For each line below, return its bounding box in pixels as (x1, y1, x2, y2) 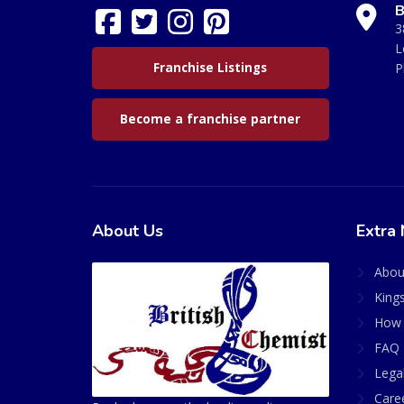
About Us (92, 219, 163, 242)
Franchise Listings (153, 59, 268, 76)
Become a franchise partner (120, 110, 301, 127)
